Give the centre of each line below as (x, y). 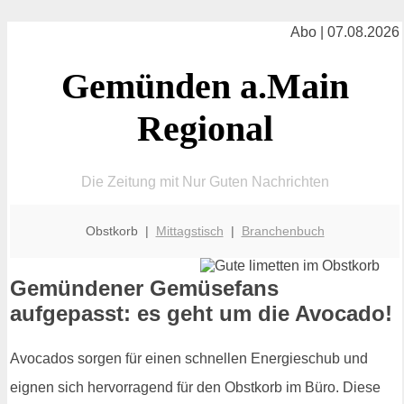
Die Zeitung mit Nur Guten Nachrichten (205, 181)
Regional (205, 128)
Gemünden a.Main (205, 86)
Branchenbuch (283, 230)
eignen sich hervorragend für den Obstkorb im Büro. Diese (195, 388)
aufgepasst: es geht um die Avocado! (201, 314)
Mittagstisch (189, 230)
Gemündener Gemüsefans (144, 289)
